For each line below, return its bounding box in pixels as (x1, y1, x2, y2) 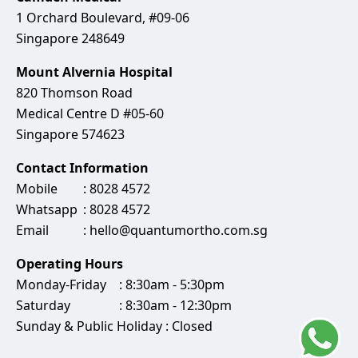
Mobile (16, 179, 58, 197)
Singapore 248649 (16, 29, 125, 47)
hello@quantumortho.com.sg (89, 221, 268, 239)
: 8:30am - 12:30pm (116, 296, 232, 314)
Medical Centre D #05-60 (16, 104, 164, 122)
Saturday (16, 296, 70, 314)
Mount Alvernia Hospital (16, 62, 173, 81)
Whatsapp (16, 200, 78, 218)
